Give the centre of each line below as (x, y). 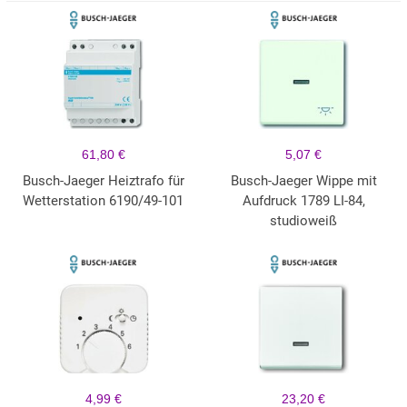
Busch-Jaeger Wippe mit (303, 181)
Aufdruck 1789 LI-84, (303, 201)
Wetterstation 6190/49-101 (104, 201)
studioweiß (304, 221)
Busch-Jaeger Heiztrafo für (103, 181)
